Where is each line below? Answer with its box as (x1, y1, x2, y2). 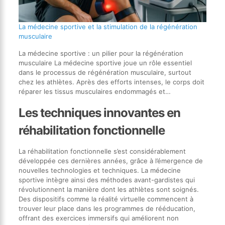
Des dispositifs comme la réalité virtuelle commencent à (18, 194, 193, 203)
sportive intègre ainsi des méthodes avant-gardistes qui (18, 175, 195, 184)
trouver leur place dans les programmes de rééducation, (18, 204, 195, 212)
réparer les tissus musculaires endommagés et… (18, 87, 171, 95)
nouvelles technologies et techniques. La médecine (18, 166, 181, 174)
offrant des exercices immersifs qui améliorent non (18, 213, 179, 222)
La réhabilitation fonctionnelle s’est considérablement (18, 147, 186, 155)
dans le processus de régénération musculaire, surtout (18, 68, 191, 76)
